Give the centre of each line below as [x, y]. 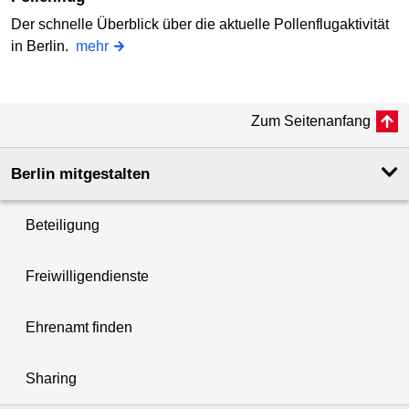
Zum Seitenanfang [311, 121]
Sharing [51, 378]
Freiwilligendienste [87, 276]
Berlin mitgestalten [80, 173]
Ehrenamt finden [79, 327]
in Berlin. [43, 46]
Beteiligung [63, 225]
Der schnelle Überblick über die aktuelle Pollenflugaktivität [200, 24]
